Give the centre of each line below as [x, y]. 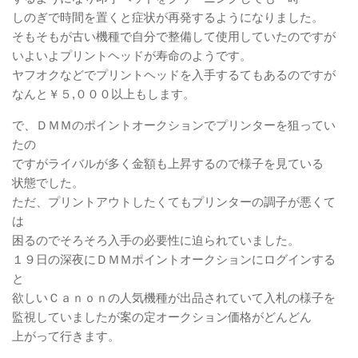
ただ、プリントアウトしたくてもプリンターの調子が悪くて [174, 201]
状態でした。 [48, 182]
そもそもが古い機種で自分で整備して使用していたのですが [174, 36]
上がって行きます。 [66, 336]
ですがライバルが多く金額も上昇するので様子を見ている [168, 163]
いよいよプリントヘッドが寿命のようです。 [132, 55]
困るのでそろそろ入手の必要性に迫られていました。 [156, 240]
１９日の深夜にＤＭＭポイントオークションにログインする [174, 259]
